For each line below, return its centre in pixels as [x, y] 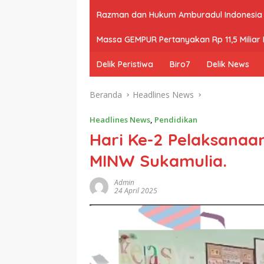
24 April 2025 [136, 190]
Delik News [228, 64]
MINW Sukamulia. [158, 160]
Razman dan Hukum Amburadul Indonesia [179, 14]
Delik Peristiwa [125, 64]
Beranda [106, 94]
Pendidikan [176, 119]
